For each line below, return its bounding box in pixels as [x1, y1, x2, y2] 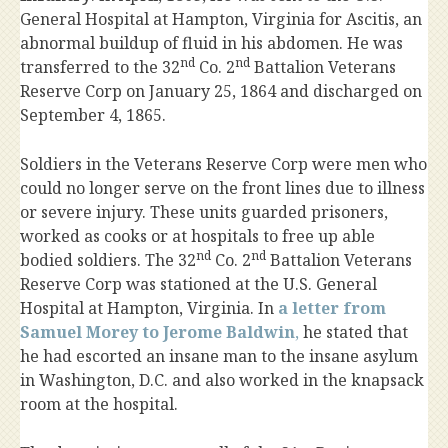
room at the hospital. [20, 393, 178, 416]
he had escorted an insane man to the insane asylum [20, 345, 418, 368]
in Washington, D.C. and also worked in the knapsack [20, 369, 424, 392]
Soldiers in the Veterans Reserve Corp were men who [20, 153, 427, 176]
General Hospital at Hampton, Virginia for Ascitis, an [20, 8, 422, 31]
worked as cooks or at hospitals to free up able [20, 225, 375, 248]
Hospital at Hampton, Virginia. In [20, 297, 278, 320]
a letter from [278, 297, 386, 320]
